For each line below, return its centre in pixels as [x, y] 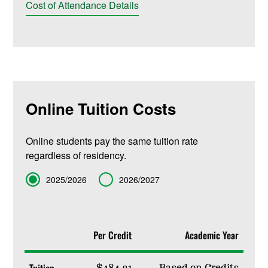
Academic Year [211, 235]
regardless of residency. [76, 155]
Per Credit [112, 235]
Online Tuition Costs [100, 109]
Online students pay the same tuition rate [112, 141]
